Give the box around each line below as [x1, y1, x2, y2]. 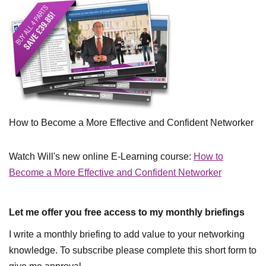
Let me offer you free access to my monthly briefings [9, 207, 245, 218]
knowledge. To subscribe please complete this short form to [9, 245, 256, 256]
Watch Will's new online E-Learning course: [9, 151, 194, 162]
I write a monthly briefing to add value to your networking [9, 229, 245, 240]
